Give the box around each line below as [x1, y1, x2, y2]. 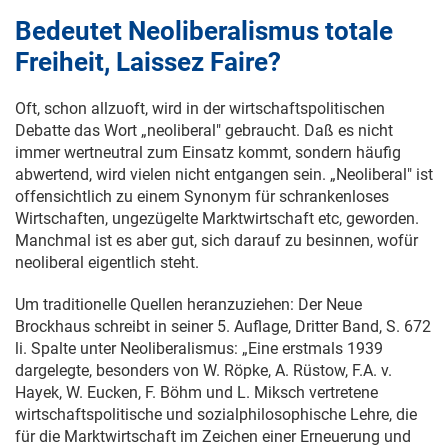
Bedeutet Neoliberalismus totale [15, 16, 393, 46]
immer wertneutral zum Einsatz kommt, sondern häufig [15, 143, 401, 162]
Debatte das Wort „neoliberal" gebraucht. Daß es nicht [15, 121, 393, 140]
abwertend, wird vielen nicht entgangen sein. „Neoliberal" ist [15, 165, 433, 184]
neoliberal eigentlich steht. [15, 253, 199, 272]
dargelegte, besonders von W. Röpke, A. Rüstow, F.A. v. [15, 361, 392, 380]
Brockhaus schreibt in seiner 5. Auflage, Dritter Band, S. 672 [15, 317, 431, 336]
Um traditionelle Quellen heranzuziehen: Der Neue [15, 295, 362, 314]
